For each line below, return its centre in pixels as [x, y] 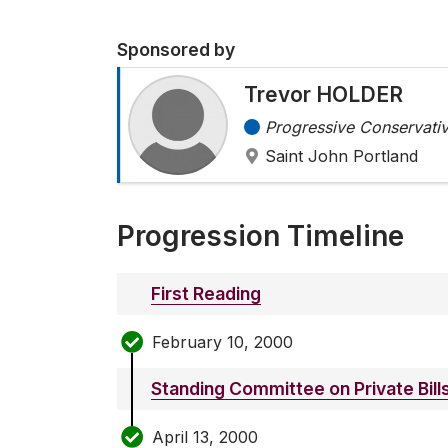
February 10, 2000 [222, 341]
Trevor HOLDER [323, 95]
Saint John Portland [341, 156]
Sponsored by [176, 50]
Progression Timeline [260, 236]
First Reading [206, 294]
